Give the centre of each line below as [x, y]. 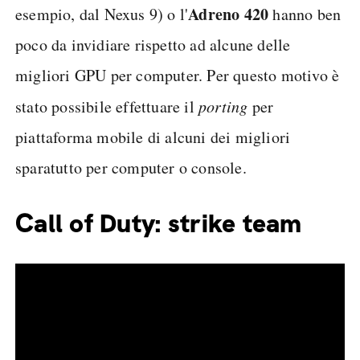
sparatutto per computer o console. [131, 168]
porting [223, 106]
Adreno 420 [229, 14]
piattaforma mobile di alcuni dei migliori [153, 137]
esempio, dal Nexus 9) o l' [102, 14]
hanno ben [305, 14]
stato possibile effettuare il [107, 106]
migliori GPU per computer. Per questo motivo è [178, 75]
